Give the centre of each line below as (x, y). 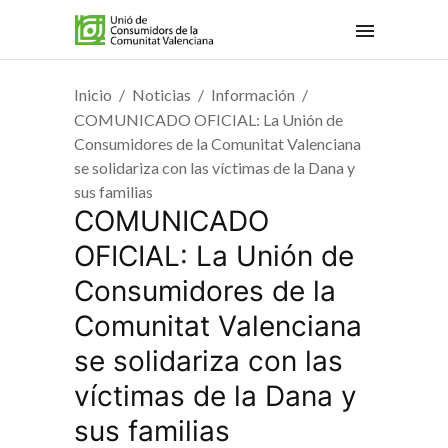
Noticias (161, 95)
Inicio (93, 95)
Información (253, 95)
